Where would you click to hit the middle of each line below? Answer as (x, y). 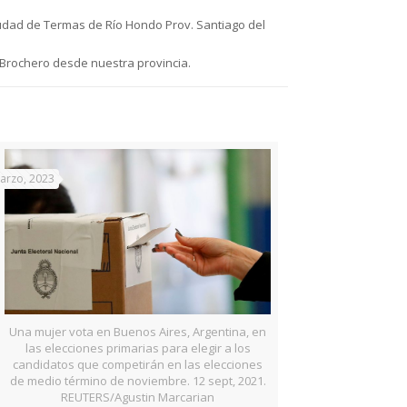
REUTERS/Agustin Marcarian (138, 397)
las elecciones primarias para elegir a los (138, 347)
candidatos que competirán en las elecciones (138, 364)
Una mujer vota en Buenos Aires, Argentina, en (138, 331)
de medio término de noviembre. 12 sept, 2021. (138, 380)
